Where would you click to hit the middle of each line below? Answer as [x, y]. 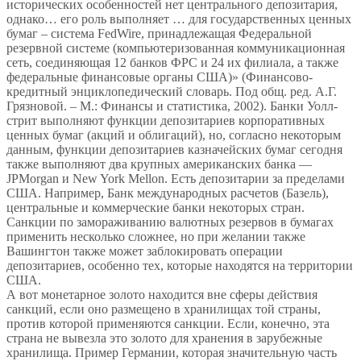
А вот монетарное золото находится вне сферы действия [162, 295]
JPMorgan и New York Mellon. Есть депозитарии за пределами [176, 179]
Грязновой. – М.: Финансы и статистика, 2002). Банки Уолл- [172, 106]
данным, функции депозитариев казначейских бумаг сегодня [174, 150]
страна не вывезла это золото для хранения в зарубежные [164, 338]
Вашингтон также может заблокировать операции [145, 251]
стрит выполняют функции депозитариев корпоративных [166, 121]
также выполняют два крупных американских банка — [159, 164]
